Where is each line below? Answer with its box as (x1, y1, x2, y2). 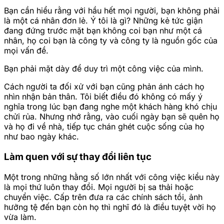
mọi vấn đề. (4, 45, 48, 56)
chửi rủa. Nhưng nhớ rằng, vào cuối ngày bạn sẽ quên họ (4, 111, 219, 122)
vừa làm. (4, 211, 36, 222)
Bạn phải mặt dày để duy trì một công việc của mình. (4, 63, 203, 74)
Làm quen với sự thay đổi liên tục (4, 151, 151, 163)
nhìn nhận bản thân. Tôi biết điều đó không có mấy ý (4, 91, 202, 102)
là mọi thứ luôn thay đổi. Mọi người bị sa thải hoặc (4, 181, 193, 192)
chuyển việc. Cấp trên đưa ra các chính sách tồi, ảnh (4, 191, 202, 202)
